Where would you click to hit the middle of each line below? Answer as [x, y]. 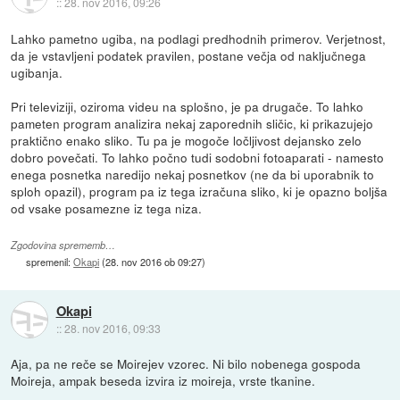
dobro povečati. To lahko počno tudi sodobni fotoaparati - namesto [198, 158]
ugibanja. [37, 73]
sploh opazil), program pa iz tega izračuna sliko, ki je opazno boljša [200, 192]
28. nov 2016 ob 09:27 [154, 262]
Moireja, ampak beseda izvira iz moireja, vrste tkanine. [163, 381]
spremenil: [50, 262]
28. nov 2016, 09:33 [112, 328]
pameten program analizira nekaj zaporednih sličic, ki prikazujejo [192, 124]
